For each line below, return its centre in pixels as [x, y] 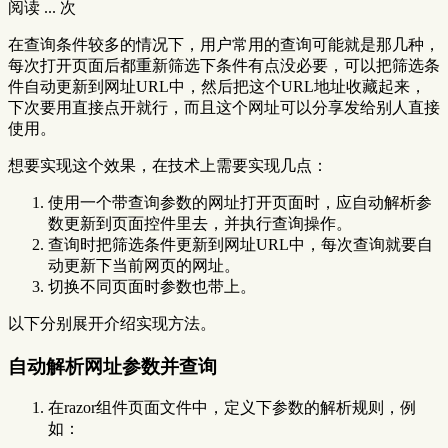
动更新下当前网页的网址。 [144, 265]
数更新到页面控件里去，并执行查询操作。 [200, 223]
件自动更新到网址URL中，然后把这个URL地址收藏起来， [217, 86]
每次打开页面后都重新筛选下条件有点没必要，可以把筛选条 [224, 65]
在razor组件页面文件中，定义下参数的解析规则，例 [232, 408]
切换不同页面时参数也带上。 [152, 286]
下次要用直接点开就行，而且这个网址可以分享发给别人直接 [224, 107]
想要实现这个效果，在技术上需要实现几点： [168, 165]
